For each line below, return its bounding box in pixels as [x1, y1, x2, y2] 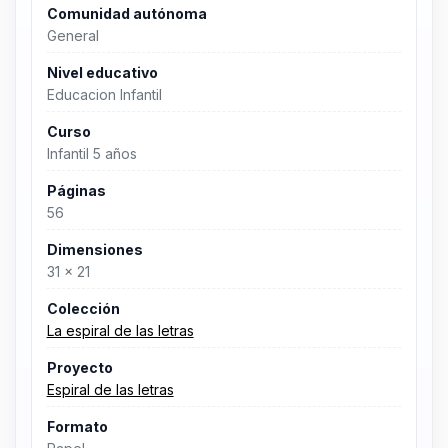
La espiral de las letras [46, 322, 194, 340]
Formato [46, 417, 108, 435]
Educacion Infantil [46, 86, 162, 104]
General [46, 27, 99, 45]
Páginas [46, 181, 106, 199]
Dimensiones [46, 240, 143, 258]
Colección [46, 299, 120, 317]
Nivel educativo [46, 63, 158, 81]
